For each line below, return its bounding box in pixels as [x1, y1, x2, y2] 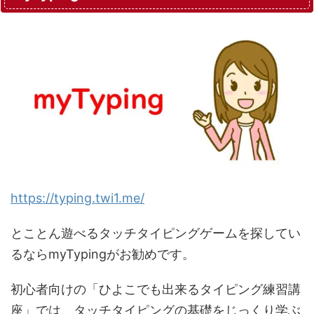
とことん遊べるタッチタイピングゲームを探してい [11, 226, 301, 241]
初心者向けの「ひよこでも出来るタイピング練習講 [11, 282, 301, 297]
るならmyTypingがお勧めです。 [11, 247, 195, 262]
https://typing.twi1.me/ [11, 191, 144, 206]
